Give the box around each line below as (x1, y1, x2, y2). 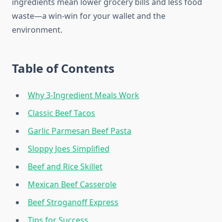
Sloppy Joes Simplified (28, 143, 110, 155)
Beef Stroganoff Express (28, 197, 118, 208)
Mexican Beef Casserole (28, 179, 116, 190)
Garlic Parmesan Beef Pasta (28, 125, 131, 137)
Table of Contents (12, 60, 114, 77)
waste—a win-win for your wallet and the (12, 10, 166, 22)
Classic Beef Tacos (28, 108, 95, 119)
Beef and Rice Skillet (28, 161, 103, 172)
